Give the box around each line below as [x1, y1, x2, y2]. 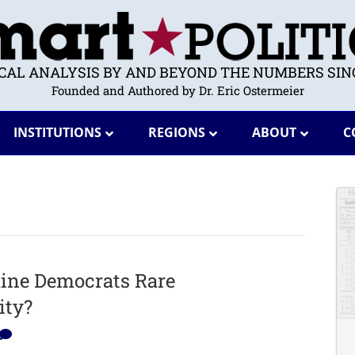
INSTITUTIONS [13, 124, 101, 141]
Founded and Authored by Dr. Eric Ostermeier [51, 82, 304, 98]
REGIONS [147, 124, 205, 141]
